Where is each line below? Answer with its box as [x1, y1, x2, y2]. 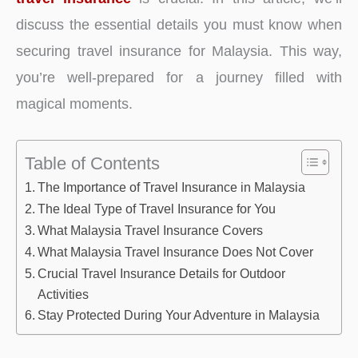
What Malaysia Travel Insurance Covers [38, 223, 264, 238]
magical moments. [16, 95, 133, 113]
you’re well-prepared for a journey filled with [16, 69, 342, 86]
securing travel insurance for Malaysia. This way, [16, 42, 342, 60]
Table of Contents [25, 153, 160, 174]
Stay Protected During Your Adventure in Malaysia [38, 308, 320, 323]
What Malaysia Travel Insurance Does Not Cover [38, 245, 314, 260]
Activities [38, 287, 89, 302]
